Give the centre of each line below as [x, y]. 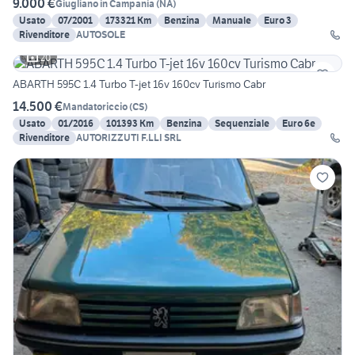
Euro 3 [278, 21]
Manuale [232, 21]
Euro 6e [299, 124]
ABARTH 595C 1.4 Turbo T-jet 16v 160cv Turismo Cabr [139, 84]
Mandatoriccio [95, 106]
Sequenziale [242, 124]
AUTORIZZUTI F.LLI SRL [129, 138]
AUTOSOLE [101, 35]
